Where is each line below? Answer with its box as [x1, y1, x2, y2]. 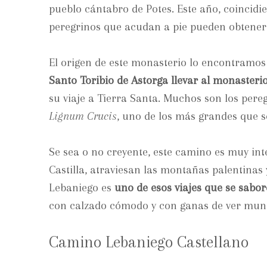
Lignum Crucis [49, 109, 117, 123]
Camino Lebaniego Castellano [49, 232, 249, 251]
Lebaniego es [49, 181, 111, 194]
